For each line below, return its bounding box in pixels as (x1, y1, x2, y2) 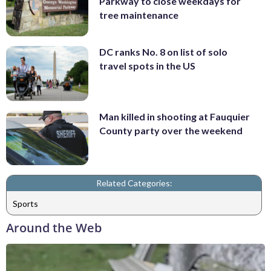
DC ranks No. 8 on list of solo (99, 46, 227, 58)
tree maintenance (99, 9, 178, 21)
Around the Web (6, 220, 102, 237)
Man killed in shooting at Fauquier (99, 110, 250, 122)
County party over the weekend (99, 124, 243, 136)
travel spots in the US (99, 60, 195, 72)
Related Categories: (96, 178, 172, 189)
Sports (13, 198, 38, 209)
